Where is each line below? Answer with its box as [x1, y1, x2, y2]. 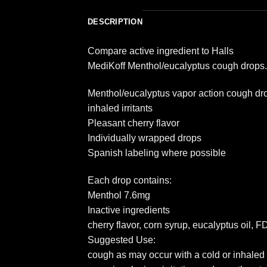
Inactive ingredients [88, 205, 170, 216]
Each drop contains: [88, 175, 172, 186]
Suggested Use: [88, 235, 156, 246]
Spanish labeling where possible [88, 148, 226, 159]
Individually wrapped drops [88, 133, 201, 144]
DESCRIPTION [88, 17, 142, 27]
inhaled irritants [88, 103, 153, 114]
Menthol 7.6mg [88, 190, 150, 201]
